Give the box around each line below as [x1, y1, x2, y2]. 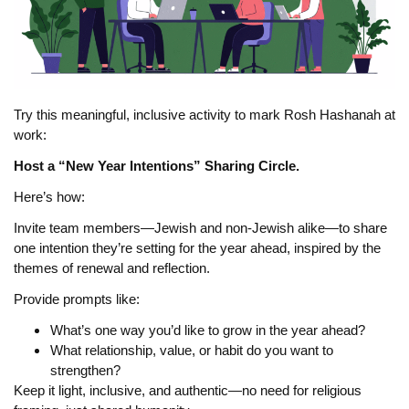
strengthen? [50, 362, 121, 379]
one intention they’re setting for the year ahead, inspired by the [14, 240, 381, 257]
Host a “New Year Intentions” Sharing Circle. [14, 158, 299, 174]
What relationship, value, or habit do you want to [50, 342, 333, 359]
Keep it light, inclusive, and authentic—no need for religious [14, 383, 362, 399]
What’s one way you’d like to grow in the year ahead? [50, 322, 365, 339]
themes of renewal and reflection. [14, 260, 210, 277]
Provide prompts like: [14, 291, 140, 308]
